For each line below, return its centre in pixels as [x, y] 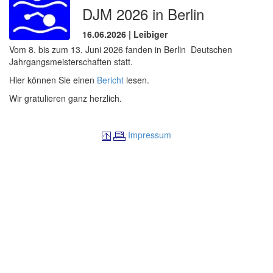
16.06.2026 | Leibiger [125, 34]
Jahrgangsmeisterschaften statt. [71, 62]
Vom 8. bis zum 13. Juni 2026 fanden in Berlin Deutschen [121, 49]
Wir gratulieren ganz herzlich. [66, 98]
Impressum [150, 135]
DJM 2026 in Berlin [143, 14]
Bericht [110, 80]
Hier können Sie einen [53, 80]
